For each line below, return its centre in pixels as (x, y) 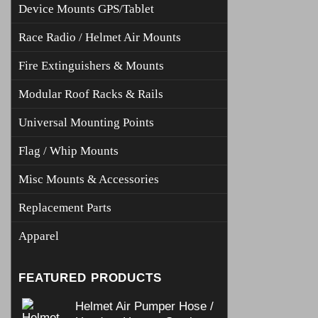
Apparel (39, 236)
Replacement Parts (65, 207)
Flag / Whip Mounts (68, 150)
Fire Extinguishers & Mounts (91, 65)
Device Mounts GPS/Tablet (86, 9)
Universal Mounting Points (86, 122)
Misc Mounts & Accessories (89, 179)
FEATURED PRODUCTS (90, 277)
